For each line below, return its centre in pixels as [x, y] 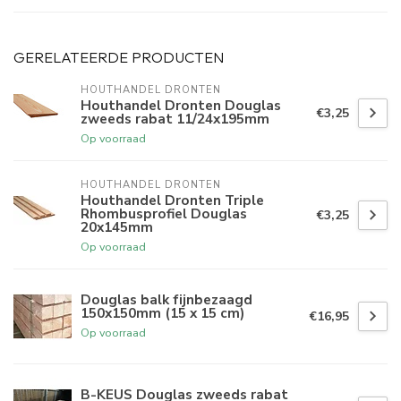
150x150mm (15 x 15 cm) [162, 312]
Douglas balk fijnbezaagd [166, 299]
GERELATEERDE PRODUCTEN [119, 57]
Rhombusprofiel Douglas [164, 214]
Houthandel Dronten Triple [172, 200]
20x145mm [117, 227]
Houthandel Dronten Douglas [181, 106]
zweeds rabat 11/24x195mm [175, 119]
